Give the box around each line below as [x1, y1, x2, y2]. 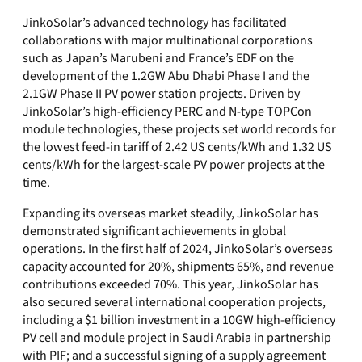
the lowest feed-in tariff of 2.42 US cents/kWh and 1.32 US [23, 138, 332, 156]
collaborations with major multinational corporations [23, 32, 313, 49]
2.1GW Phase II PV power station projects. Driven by [23, 85, 300, 103]
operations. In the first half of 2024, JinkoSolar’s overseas [23, 240, 333, 258]
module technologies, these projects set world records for [23, 120, 336, 138]
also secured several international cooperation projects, [23, 293, 326, 311]
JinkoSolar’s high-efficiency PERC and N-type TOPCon [23, 103, 312, 120]
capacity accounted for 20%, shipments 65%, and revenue [23, 258, 334, 276]
